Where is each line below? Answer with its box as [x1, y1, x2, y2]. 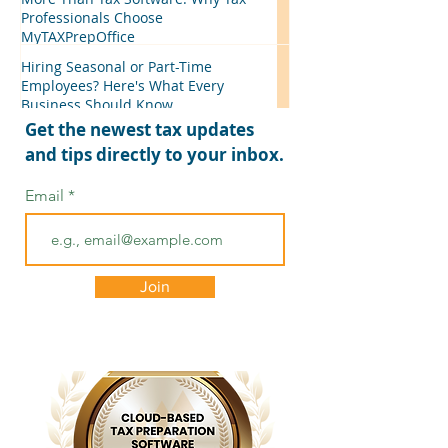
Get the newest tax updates [25, 118, 254, 141]
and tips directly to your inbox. [25, 143, 284, 166]
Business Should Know [21, 95, 173, 114]
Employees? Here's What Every [21, 76, 224, 95]
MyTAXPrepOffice [21, 27, 135, 46]
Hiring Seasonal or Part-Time [21, 57, 213, 76]
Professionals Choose [21, 8, 163, 27]
